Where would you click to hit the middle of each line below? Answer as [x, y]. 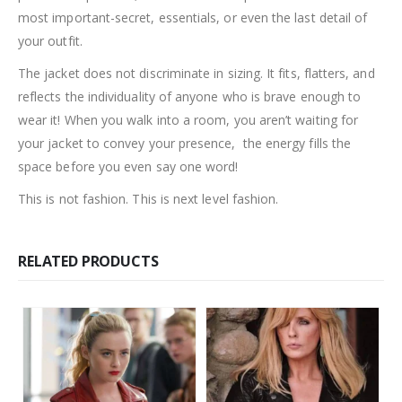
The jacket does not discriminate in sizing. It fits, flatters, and [197, 73]
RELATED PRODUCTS [88, 261]
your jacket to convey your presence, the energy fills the [185, 143]
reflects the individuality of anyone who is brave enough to [190, 96]
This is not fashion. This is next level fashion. [149, 198]
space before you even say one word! [128, 166]
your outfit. [50, 40]
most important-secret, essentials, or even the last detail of [193, 17]
